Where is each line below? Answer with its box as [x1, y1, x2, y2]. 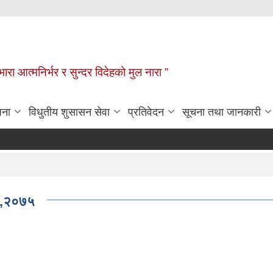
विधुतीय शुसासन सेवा [29, 105, 110, 118]
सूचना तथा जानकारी [182, 105, 261, 118]
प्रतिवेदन [128, 105, 164, 118]
